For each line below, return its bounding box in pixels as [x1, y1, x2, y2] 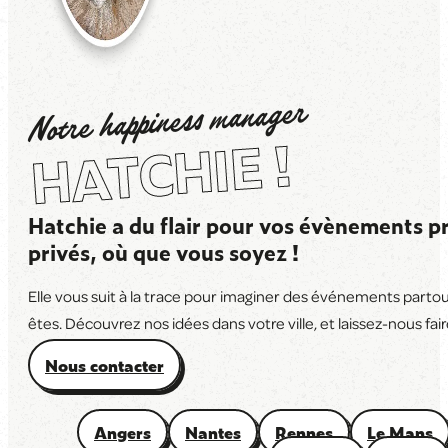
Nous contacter [45, 353, 164, 378]
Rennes [275, 420, 333, 445]
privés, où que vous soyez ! [28, 236, 299, 268]
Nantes [185, 420, 241, 445]
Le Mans [367, 420, 433, 445]
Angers [94, 420, 151, 445]
